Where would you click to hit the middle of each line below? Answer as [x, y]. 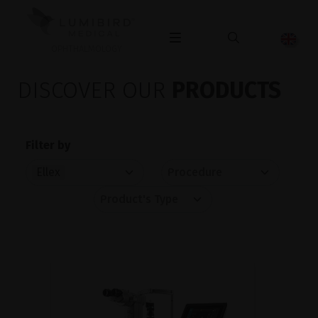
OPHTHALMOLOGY [86, 49]
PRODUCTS [226, 91]
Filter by [48, 146]
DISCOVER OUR [94, 91]
